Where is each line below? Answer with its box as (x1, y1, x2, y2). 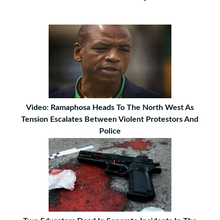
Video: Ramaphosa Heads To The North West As (26, 104, 194, 111)
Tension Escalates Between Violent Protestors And (21, 115, 199, 123)
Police (99, 127, 121, 135)
